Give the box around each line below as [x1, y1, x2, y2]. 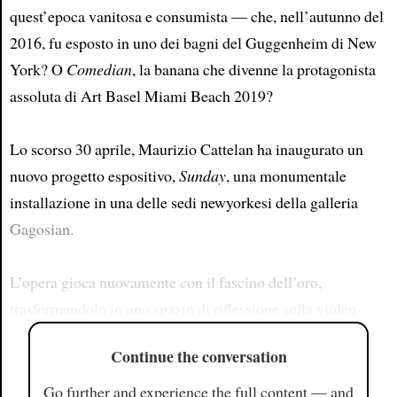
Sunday [178, 165, 226, 186]
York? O [9, 58, 66, 80]
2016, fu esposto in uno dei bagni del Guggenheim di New [9, 32, 377, 53]
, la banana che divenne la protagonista [131, 58, 376, 80]
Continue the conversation [110, 344, 287, 368]
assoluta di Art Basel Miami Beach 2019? [9, 85, 273, 106]
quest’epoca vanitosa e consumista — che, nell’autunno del [9, 5, 384, 27]
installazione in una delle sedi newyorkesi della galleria [9, 191, 358, 213]
